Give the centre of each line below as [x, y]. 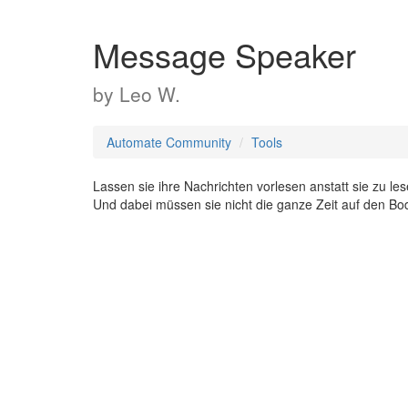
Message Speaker [224, 54]
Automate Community [169, 142]
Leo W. [150, 94]
